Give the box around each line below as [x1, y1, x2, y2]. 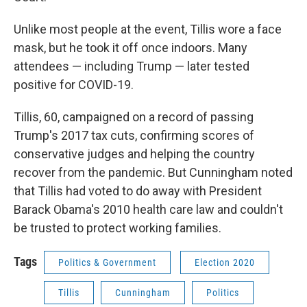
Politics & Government [58, 257, 156, 268]
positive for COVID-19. [14, 77, 134, 92]
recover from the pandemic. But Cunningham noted [14, 165, 293, 180]
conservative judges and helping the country [14, 147, 255, 161]
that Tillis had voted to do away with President [14, 184, 262, 198]
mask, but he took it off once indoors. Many [14, 40, 247, 55]
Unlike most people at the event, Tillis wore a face [14, 22, 282, 36]
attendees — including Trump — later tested [14, 59, 249, 73]
